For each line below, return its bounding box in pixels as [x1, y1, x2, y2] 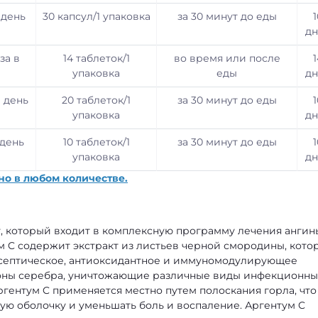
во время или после [173, 52, 280, 65]
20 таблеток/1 [62, 94, 131, 106]
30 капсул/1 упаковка [42, 10, 150, 23]
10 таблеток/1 [62, 136, 130, 148]
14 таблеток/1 [62, 52, 130, 65]
